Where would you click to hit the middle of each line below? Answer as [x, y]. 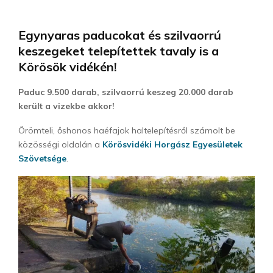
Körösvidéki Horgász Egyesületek [172, 144]
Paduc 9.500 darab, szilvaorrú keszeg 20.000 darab [126, 92]
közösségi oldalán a [60, 144]
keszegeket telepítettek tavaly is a [119, 51]
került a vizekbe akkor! [66, 106]
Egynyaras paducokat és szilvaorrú [120, 35]
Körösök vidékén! [68, 67]
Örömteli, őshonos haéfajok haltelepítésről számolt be [127, 130]
